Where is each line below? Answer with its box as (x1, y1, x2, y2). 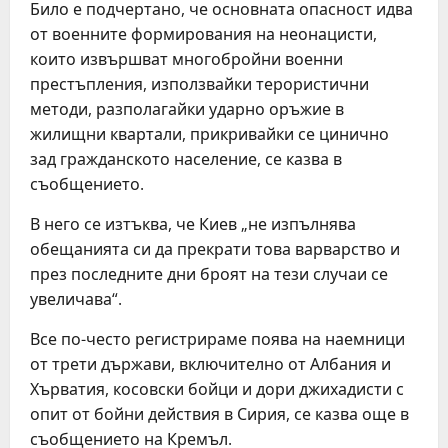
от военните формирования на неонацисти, (30, 23, 377, 45)
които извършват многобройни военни (30, 48, 343, 70)
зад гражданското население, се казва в (30, 148, 342, 170)
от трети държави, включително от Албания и (30, 353, 391, 375)
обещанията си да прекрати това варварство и (30, 238, 400, 260)
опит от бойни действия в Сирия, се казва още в (30, 403, 409, 425)
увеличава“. (30, 288, 122, 310)
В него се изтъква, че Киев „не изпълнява (30, 213, 356, 235)
